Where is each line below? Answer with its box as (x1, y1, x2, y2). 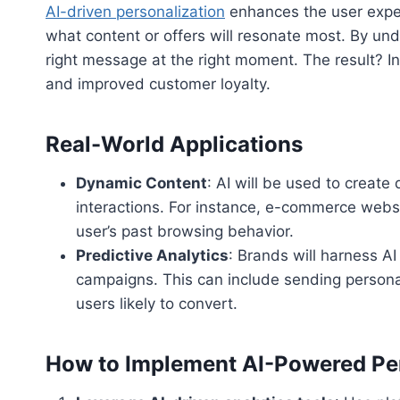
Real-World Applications (46, 130, 303, 157)
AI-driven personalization (46, 2, 225, 21)
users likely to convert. (76, 294, 237, 312)
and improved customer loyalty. (46, 74, 271, 93)
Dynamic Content (76, 173, 207, 192)
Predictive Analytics (76, 246, 229, 264)
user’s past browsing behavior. (76, 221, 294, 240)
